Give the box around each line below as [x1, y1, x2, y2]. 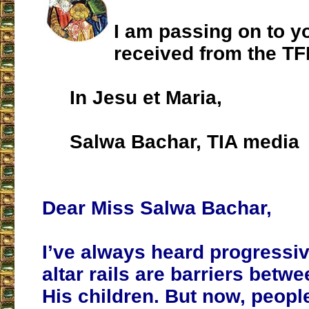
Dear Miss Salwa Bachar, [42, 197, 272, 219]
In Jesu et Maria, [42, 87, 222, 109]
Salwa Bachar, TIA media [42, 131, 299, 153]
